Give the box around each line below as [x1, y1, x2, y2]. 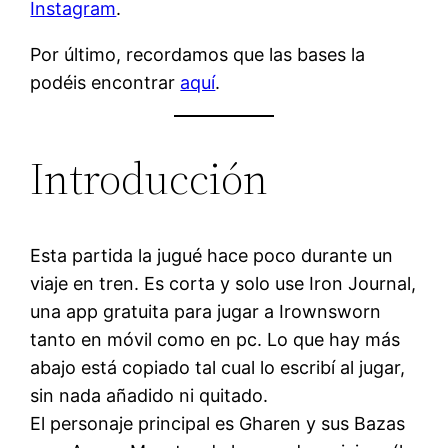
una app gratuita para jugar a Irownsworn [30, 300, 382, 322]
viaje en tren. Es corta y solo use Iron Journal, [30, 272, 417, 294]
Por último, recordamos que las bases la [30, 43, 366, 65]
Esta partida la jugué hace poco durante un [30, 244, 394, 266]
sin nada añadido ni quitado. [30, 384, 269, 406]
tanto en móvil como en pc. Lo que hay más [30, 328, 401, 350]
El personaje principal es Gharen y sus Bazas [30, 412, 406, 434]
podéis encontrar [30, 71, 181, 93]
